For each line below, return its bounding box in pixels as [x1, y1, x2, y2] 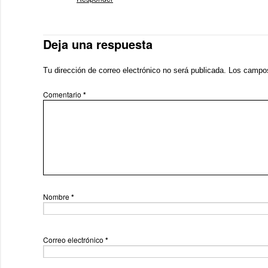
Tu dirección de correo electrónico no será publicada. [43, 66, 226, 75]
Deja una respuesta [43, 35, 153, 53]
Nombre [43, 191, 71, 202]
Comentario [43, 89, 83, 99]
